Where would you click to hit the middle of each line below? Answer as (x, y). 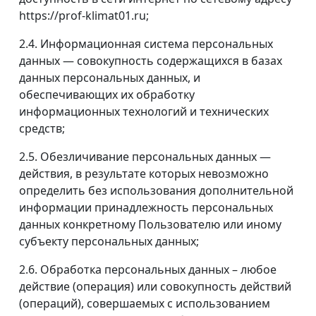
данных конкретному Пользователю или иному (150, 225)
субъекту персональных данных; (109, 242)
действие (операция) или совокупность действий (155, 287)
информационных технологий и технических (144, 112)
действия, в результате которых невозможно (144, 174)
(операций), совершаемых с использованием (145, 304)
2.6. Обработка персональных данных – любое (148, 270)
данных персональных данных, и (110, 78)
